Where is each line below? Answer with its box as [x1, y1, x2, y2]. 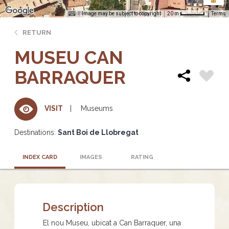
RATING [131, 153, 153, 161]
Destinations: [14, 128, 56, 136]
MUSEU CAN [14, 46, 123, 68]
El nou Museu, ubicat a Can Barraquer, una [43, 218, 181, 227]
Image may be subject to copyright [82, 10, 161, 16]
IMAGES [80, 153, 102, 161]
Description [42, 200, 104, 214]
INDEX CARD [22, 153, 57, 161]
